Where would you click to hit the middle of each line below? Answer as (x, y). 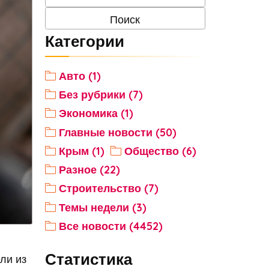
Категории (84, 41)
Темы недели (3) (102, 207)
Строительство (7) (108, 188)
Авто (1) (80, 75)
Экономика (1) (96, 113)
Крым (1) (81, 150)
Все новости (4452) (110, 226)
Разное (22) (89, 170)
